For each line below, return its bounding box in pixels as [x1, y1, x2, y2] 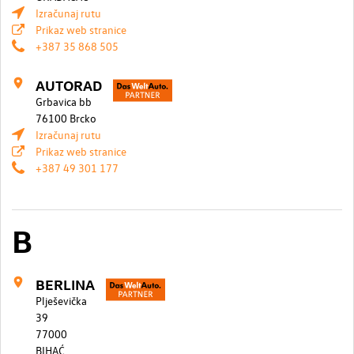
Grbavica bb [36, 93, 92, 109]
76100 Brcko [36, 110, 96, 126]
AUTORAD [36, 75, 102, 94]
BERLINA [36, 274, 95, 293]
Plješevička [36, 292, 87, 308]
